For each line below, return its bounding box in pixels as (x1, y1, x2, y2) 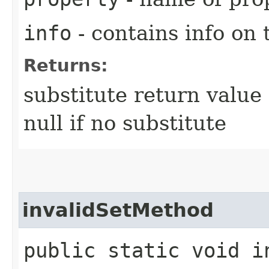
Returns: (23, 55, 108, 76)
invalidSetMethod (22, 199, 214, 221)
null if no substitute (23, 110, 226, 135)
